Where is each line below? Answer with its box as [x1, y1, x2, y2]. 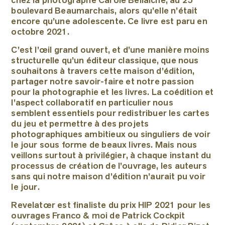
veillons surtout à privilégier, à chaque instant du [11, 152, 211, 161]
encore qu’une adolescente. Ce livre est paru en [11, 18, 207, 27]
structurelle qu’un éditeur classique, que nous [11, 57, 199, 66]
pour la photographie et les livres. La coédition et [11, 88, 214, 97]
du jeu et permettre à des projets [11, 120, 149, 129]
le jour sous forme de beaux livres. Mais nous [11, 141, 197, 150]
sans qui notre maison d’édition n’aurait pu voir [11, 173, 205, 182]
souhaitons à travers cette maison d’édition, [11, 67, 195, 76]
